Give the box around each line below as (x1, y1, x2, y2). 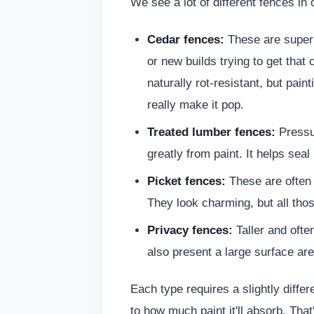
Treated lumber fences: (147, 125, 275, 139)
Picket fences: (147, 174, 226, 188)
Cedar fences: (147, 32, 224, 46)
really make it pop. (147, 97, 244, 111)
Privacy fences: (147, 223, 233, 237)
